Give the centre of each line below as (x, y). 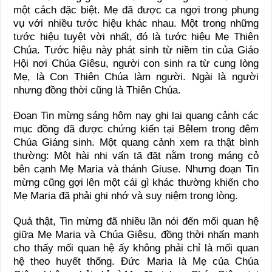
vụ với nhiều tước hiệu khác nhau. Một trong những (136, 23)
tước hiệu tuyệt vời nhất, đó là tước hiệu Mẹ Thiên (136, 36)
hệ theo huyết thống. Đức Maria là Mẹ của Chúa (136, 261)
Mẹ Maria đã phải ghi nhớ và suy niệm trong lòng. (126, 195)
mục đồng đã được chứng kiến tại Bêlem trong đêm (136, 129)
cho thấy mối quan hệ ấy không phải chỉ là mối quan (136, 248)
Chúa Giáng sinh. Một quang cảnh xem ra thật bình (136, 142)
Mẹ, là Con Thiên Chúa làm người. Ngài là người (136, 76)
